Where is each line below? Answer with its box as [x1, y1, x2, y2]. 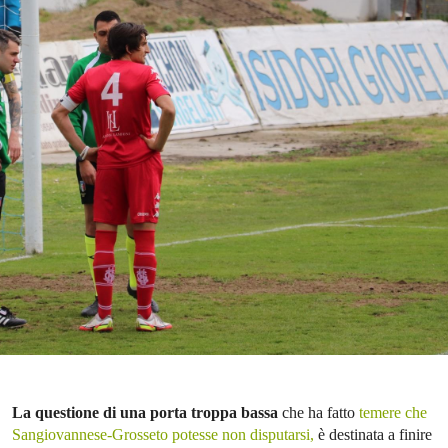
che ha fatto [278, 404, 359, 422]
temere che [359, 404, 427, 422]
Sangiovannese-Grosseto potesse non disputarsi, [12, 426, 314, 444]
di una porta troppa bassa [103, 404, 278, 422]
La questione [12, 404, 99, 422]
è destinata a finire [314, 426, 432, 444]
